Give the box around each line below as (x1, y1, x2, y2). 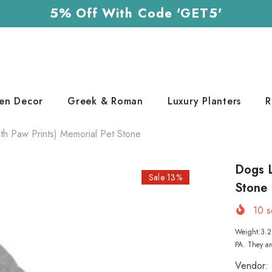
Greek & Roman (67, 94, 143, 108)
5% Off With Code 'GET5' (49, 4, 223, 22)
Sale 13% (148, 171, 182, 183)
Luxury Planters (167, 94, 241, 108)
